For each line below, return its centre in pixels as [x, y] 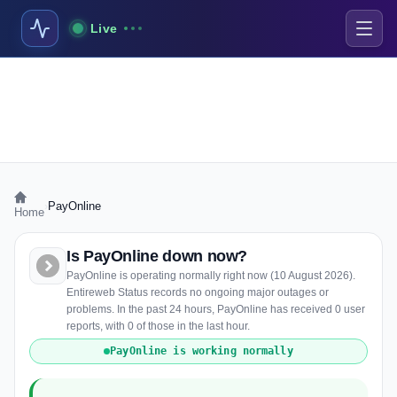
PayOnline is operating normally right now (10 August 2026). [211, 276]
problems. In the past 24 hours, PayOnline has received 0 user [216, 309]
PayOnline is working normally [202, 351]
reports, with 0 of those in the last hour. [158, 326]
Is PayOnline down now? [157, 256]
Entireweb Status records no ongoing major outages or [198, 292]
